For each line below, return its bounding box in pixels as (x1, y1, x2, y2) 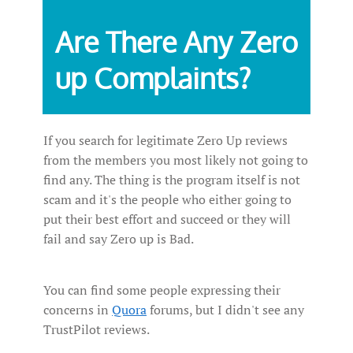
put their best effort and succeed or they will (43, 210, 291, 229)
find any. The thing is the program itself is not (43, 171, 300, 189)
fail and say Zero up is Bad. (43, 230, 196, 248)
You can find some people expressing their (43, 281, 281, 299)
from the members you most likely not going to (43, 151, 308, 169)
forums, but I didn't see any (147, 301, 304, 319)
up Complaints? (55, 60, 251, 96)
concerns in (43, 301, 112, 319)
